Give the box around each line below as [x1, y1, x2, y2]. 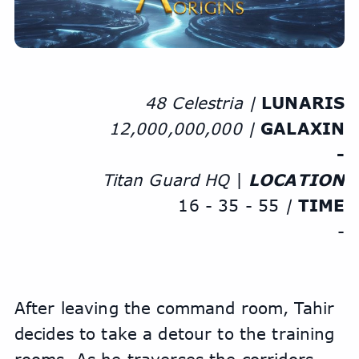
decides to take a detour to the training [14, 324, 335, 344]
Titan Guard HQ [102, 170, 230, 190]
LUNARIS [261, 93, 345, 113]
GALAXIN [260, 119, 345, 139]
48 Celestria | [144, 93, 262, 113]
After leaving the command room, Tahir [14, 298, 335, 318]
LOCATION [248, 170, 345, 190]
